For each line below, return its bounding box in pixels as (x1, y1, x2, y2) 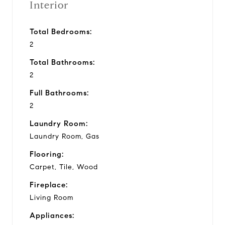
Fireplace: (30, 180, 68, 189)
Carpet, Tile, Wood (30, 162, 98, 171)
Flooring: (30, 149, 64, 159)
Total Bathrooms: (30, 57, 95, 67)
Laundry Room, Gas (30, 132, 99, 141)
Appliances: (30, 210, 74, 220)
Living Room (30, 193, 73, 202)
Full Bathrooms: (30, 88, 89, 97)
